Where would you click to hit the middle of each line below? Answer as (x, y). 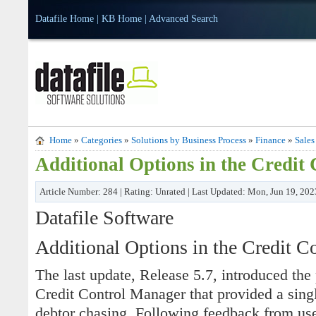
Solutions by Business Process (189, 140)
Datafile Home (65, 19)
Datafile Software (104, 218)
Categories (102, 140)
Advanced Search (183, 19)
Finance (271, 140)
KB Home (122, 19)
